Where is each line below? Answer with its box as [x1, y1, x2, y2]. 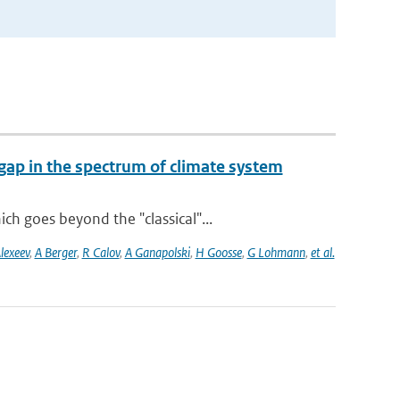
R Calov [81, 244, 120, 261]
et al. [310, 244, 335, 261]
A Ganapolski [124, 244, 190, 261]
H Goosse [195, 244, 242, 261]
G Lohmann [246, 244, 305, 261]
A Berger [34, 244, 77, 261]
